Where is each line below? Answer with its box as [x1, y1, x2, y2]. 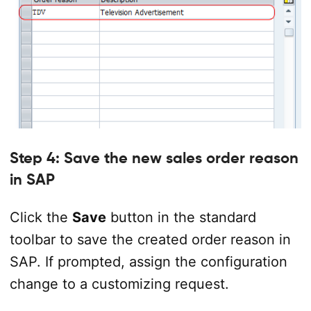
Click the [9, 208, 72, 226]
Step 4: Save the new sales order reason [9, 149, 299, 167]
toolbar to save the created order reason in [9, 230, 291, 248]
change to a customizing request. [9, 275, 229, 292]
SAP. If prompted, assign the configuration [9, 253, 287, 270]
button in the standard [106, 208, 256, 226]
